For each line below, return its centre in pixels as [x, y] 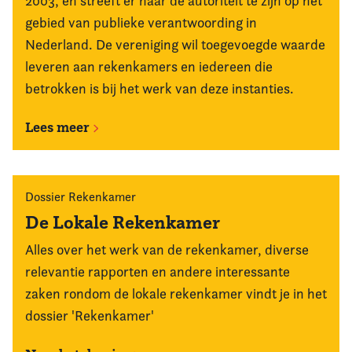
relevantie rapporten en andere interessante [158, 271]
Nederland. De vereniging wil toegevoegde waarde [175, 44]
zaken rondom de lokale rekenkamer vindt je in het [176, 293]
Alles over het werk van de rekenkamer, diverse [167, 249]
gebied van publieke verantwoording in [141, 22]
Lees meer [59, 127]
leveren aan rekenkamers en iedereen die [149, 66]
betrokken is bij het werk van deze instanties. [159, 88]
